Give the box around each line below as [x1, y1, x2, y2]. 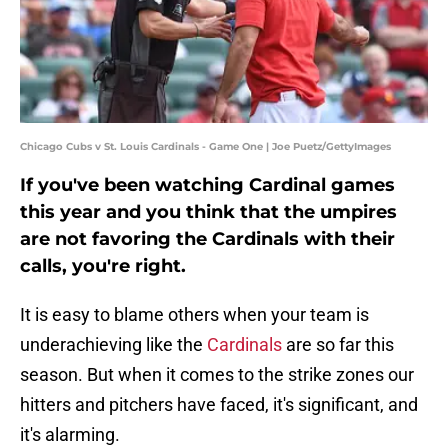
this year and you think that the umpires [20, 201, 397, 224]
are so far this [282, 334, 394, 356]
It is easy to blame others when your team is [20, 304, 369, 326]
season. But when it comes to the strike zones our [20, 364, 414, 386]
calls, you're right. [20, 255, 186, 278]
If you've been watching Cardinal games [20, 174, 395, 197]
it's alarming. [20, 424, 120, 446]
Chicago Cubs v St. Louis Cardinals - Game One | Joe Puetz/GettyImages [20, 140, 391, 154]
